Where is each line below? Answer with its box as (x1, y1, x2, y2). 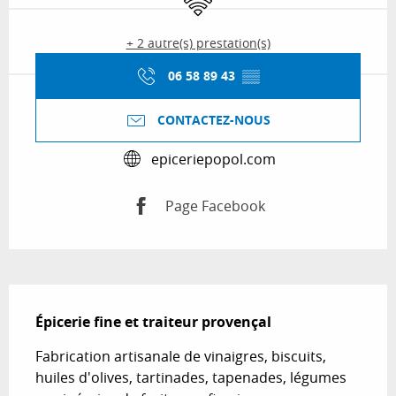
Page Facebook (165, 195, 265, 216)
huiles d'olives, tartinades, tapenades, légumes (35, 368, 346, 388)
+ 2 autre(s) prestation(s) (126, 34, 270, 52)
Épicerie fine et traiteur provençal (35, 312, 271, 332)
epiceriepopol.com (150, 148, 276, 169)
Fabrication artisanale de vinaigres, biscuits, (35, 346, 326, 367)
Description (9, 285, 115, 310)
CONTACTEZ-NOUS (157, 111, 270, 130)
